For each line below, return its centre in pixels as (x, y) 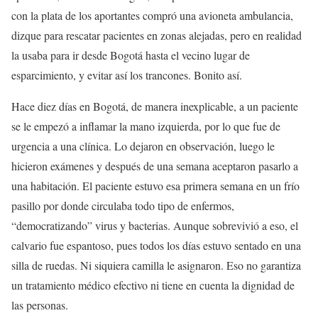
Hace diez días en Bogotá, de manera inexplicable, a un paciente (155, 106)
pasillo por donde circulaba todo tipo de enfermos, (123, 206)
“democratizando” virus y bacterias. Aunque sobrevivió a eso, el (155, 226)
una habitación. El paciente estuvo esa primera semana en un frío (155, 186)
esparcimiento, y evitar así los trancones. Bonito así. (127, 75)
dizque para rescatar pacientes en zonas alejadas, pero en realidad (157, 35)
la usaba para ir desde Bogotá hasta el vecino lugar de (131, 55)
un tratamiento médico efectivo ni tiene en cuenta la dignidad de (153, 285)
